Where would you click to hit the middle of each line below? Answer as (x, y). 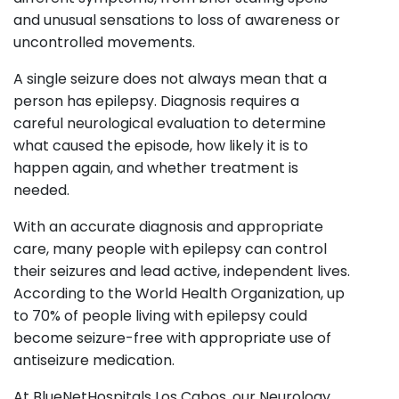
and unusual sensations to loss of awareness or (177, 20)
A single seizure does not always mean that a (170, 78)
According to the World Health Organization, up (179, 293)
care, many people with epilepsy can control (170, 248)
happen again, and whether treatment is (156, 167)
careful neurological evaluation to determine (170, 123)
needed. (41, 190)
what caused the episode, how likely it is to (161, 145)
